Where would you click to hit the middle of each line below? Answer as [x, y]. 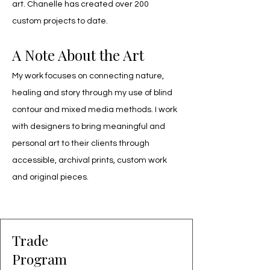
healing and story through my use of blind [92, 93]
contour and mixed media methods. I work [95, 110]
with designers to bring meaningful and [89, 127]
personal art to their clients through [81, 143]
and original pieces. [50, 177]
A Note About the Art [78, 55]
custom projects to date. [60, 21]
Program [39, 259]
